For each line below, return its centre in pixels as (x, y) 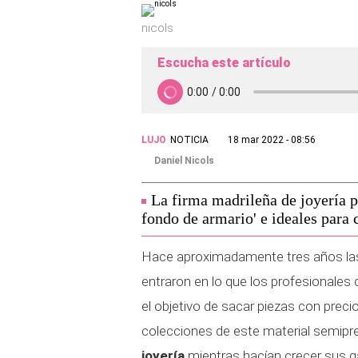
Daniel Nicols (184, 161)
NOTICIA (189, 140)
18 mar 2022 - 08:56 (272, 140)
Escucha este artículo (224, 63)
